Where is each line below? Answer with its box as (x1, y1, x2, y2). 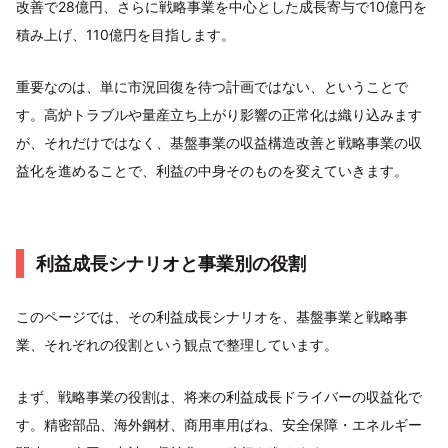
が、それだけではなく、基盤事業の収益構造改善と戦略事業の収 (16, 134, 422, 151)
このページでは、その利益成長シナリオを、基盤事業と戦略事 (16, 308, 408, 325)
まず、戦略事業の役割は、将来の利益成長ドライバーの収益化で (16, 388, 422, 405)
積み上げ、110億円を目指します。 (16, 26, 235, 43)
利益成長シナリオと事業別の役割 (36, 253, 306, 274)
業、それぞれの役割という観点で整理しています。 (16, 336, 338, 353)
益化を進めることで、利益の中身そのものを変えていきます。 (16, 162, 408, 179)
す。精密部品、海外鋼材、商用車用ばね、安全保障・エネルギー (16, 416, 422, 433)
